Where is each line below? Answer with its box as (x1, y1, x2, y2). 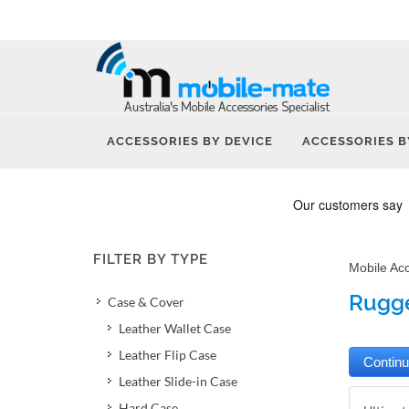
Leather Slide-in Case (119, 373, 237, 389)
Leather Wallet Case (119, 320, 231, 336)
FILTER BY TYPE (93, 251, 208, 267)
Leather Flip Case (119, 347, 216, 362)
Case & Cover (108, 294, 184, 309)
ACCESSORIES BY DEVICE (107, 134, 273, 148)
